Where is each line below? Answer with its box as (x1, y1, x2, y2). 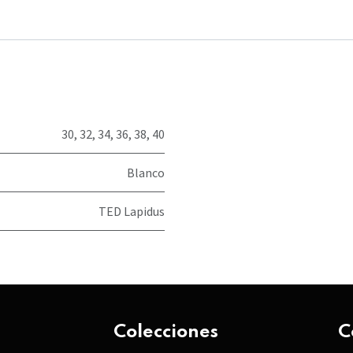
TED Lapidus (98, 203, 165, 219)
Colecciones (113, 323, 218, 341)
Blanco (127, 164, 165, 180)
